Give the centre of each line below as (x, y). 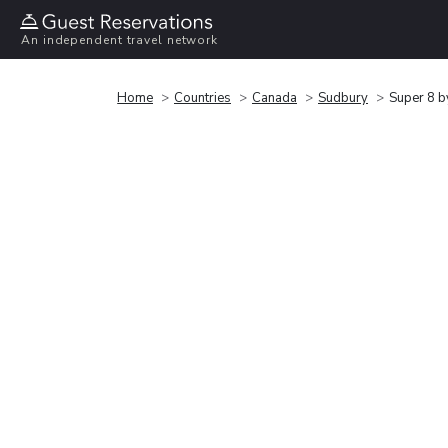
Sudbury (343, 97)
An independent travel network (120, 40)
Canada (274, 97)
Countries (202, 97)
